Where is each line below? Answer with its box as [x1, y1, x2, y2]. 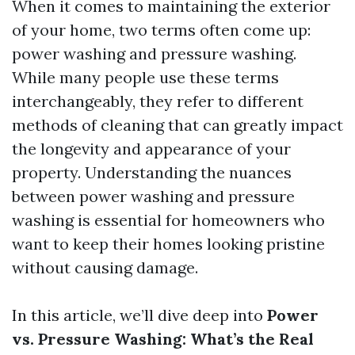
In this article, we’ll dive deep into [12, 305, 267, 325]
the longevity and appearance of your [12, 139, 291, 158]
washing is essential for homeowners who [12, 210, 325, 230]
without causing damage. [12, 258, 198, 277]
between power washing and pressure [12, 186, 295, 206]
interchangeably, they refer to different [12, 91, 303, 111]
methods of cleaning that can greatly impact [12, 115, 343, 135]
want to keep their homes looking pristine [12, 234, 325, 254]
